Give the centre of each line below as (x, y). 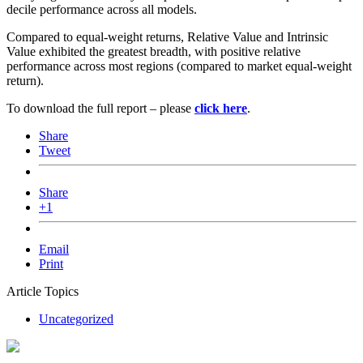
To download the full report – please (100, 109)
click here (221, 109)
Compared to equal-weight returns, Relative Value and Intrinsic (167, 37)
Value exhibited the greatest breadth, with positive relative (154, 52)
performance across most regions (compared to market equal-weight (179, 66)
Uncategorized (76, 319)
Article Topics (43, 292)
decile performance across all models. (102, 10)
